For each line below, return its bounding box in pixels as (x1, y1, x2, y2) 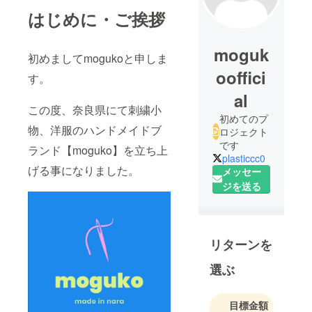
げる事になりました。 (28, 162, 139, 178)
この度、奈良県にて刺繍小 (28, 101, 162, 118)
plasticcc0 (221, 150, 265, 165)
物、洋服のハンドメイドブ (28, 121, 162, 138)
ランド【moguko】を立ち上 (28, 141, 168, 158)
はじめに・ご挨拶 (28, 6, 165, 31)
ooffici (216, 65, 267, 89)
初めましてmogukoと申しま (28, 49, 168, 66)
